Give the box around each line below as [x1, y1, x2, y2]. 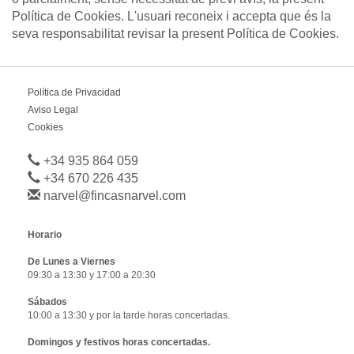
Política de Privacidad [28, 86, 121, 98]
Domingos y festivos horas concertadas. [28, 336, 210, 348]
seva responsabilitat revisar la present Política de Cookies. [12, 26, 339, 40]
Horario [28, 228, 62, 240]
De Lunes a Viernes [28, 255, 115, 267]
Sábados [28, 296, 67, 307]
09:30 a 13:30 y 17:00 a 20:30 [28, 269, 156, 281]
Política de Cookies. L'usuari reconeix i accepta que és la [12, 9, 331, 23]
